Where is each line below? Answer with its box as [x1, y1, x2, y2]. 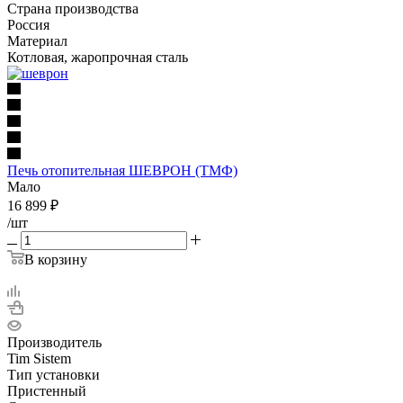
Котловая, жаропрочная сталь [7, 49, 188, 65]
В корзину [24, 251, 87, 267]
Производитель [7, 334, 102, 350]
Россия [7, 16, 49, 32]
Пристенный [7, 382, 86, 399]
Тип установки [7, 366, 100, 382]
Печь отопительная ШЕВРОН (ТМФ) [7, 162, 237, 178]
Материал [7, 32, 67, 49]
